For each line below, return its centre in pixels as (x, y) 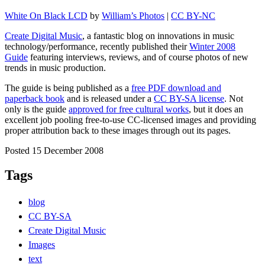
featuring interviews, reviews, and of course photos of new (138, 57)
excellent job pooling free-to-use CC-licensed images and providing (130, 119)
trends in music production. (55, 67)
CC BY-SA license (189, 98)
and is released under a (109, 98)
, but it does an (216, 109)
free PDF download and (176, 88)
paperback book (35, 98)
